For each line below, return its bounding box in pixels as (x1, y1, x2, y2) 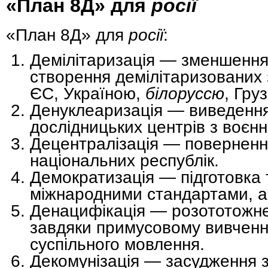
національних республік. (30, 150, 219, 170)
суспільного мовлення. (30, 234, 205, 254)
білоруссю (145, 83, 224, 103)
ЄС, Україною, (30, 83, 145, 103)
